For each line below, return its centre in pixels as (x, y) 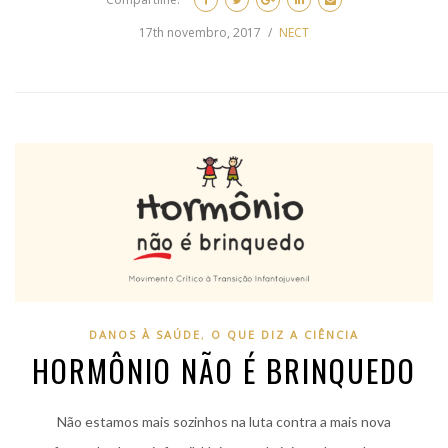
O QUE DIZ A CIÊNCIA (285, 335)
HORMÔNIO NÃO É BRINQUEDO (224, 371)
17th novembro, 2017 (200, 32)
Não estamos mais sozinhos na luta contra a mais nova (224, 422)
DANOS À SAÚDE (145, 335)
